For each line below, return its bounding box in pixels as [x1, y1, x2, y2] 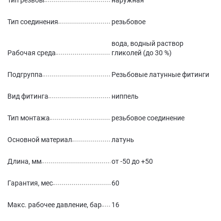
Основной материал [7, 136, 72, 144]
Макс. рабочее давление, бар [7, 201, 102, 209]
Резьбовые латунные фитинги [111, 71, 209, 78]
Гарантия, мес [7, 179, 53, 187]
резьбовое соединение [111, 114, 184, 122]
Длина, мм [7, 157, 41, 165]
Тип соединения [7, 18, 58, 26]
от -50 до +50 [111, 157, 153, 165]
